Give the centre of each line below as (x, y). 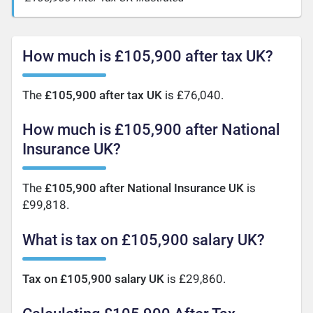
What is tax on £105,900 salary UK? (144, 240)
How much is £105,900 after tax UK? (148, 56)
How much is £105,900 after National (152, 130)
